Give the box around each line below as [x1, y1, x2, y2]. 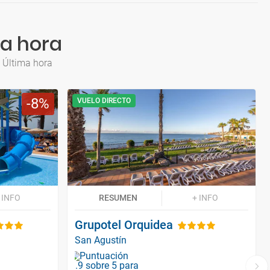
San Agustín [75, 234, 127, 246]
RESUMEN [99, 192, 137, 202]
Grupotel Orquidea [75, 217, 173, 232]
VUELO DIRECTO [77, 96, 131, 105]
